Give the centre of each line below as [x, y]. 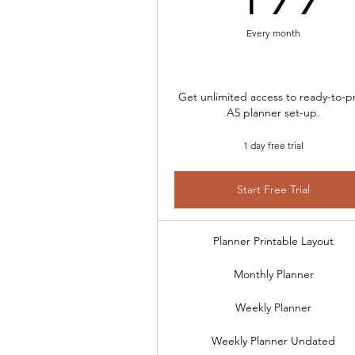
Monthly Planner [273, 274]
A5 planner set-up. [274, 113]
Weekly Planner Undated [274, 341]
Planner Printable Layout [274, 241]
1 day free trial [274, 145]
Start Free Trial [274, 189]
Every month [274, 33]
